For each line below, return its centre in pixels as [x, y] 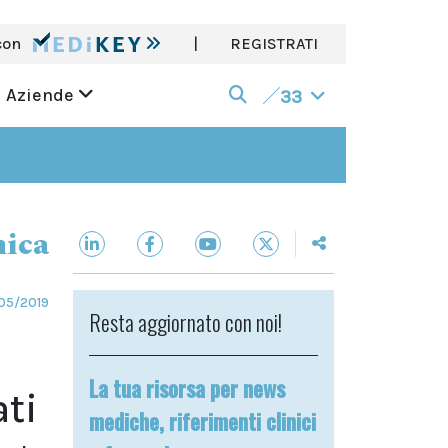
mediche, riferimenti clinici [202, 421]
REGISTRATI [274, 43]
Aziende [41, 95]
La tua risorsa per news [187, 388]
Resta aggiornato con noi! [185, 322]
